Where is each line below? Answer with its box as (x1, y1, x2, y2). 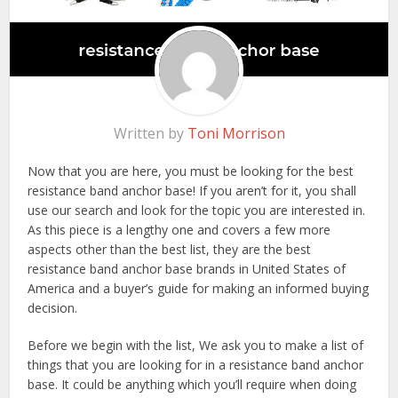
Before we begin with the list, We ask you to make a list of (28, 337, 364, 354)
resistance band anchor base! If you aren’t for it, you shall (28, 182, 357, 200)
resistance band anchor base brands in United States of (28, 260, 346, 278)
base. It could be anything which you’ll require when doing (28, 376, 357, 394)
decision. (28, 299, 78, 317)
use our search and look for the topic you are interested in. (28, 202, 366, 219)
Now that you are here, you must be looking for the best (28, 163, 354, 180)
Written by (113, 123, 187, 144)
